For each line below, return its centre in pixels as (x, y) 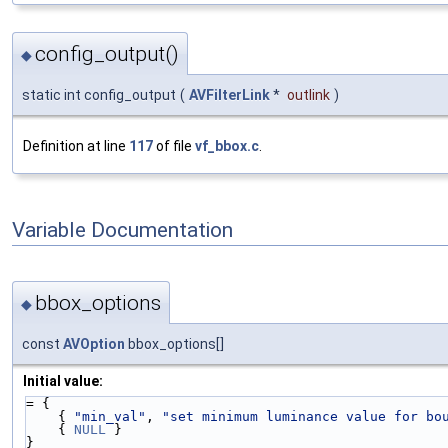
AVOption (94, 343)
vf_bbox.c (227, 146)
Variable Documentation (122, 229)
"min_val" (110, 416)
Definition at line (76, 146)
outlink (308, 95)
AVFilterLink (229, 95)
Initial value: (63, 380)
